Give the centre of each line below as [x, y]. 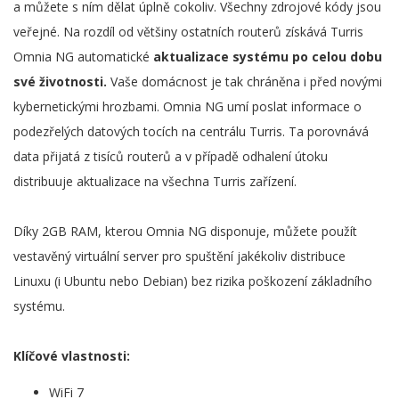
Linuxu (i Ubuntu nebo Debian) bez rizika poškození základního [193, 281]
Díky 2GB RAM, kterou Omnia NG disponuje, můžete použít [185, 231]
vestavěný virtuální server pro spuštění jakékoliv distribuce [179, 256]
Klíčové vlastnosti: [72, 355]
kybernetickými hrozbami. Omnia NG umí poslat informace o [187, 106]
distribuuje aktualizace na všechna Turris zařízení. [155, 181]
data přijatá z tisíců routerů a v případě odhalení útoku [171, 156]
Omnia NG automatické [83, 56]
